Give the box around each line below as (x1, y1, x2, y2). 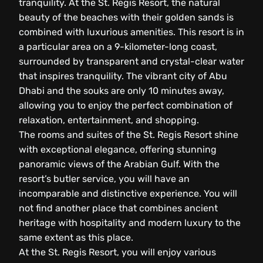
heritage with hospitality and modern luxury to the (19, 217, 241, 228)
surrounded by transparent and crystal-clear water (19, 55, 244, 67)
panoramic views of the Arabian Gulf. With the (19, 158, 220, 170)
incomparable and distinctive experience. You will (19, 187, 237, 199)
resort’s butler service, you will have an (19, 173, 190, 184)
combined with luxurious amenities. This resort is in (19, 26, 244, 38)
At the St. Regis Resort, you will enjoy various (19, 246, 216, 258)
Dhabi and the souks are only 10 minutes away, (19, 85, 224, 96)
